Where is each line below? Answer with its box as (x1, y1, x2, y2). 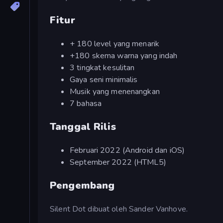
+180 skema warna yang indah (70, 50, 178, 61)
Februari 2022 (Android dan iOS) (70, 144, 185, 156)
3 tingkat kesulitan (70, 62, 135, 73)
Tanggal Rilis (50, 119, 116, 133)
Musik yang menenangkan (70, 86, 160, 97)
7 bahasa (70, 98, 102, 109)
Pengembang (50, 178, 115, 192)
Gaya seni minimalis (70, 74, 138, 85)
